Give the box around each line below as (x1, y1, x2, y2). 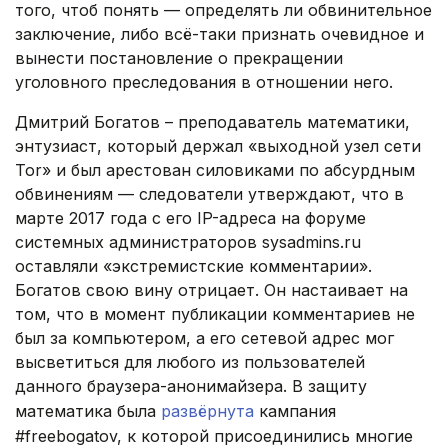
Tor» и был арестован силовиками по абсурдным (15, 160, 415, 181)
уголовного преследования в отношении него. (15, 72, 393, 93)
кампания (254, 401, 336, 422)
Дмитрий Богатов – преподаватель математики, (15, 112, 410, 133)
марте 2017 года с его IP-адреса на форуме (15, 208, 366, 229)
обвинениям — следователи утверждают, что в (15, 184, 404, 205)
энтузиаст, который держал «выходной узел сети (15, 136, 421, 157)
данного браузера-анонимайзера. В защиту (15, 376, 367, 397)
